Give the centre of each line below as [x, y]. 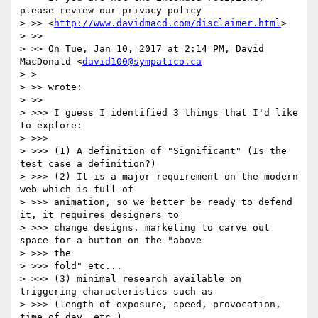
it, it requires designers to [99, 215]
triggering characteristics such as [116, 292]
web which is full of [77, 190]
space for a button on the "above [111, 241]
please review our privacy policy [111, 11]
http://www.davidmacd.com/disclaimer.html [168, 23]
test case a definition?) [88, 164]
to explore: [51, 126]
